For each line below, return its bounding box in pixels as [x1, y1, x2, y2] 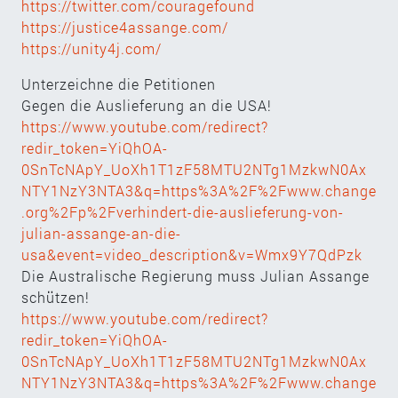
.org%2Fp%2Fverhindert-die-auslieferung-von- [21, 202, 344, 221]
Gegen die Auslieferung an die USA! [21, 95, 272, 115]
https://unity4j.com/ [21, 38, 162, 58]
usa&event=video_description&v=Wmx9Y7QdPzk [21, 244, 362, 264]
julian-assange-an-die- [21, 223, 181, 243]
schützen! [21, 287, 90, 306]
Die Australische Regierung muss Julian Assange [21, 266, 370, 285]
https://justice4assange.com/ [21, 17, 228, 36]
